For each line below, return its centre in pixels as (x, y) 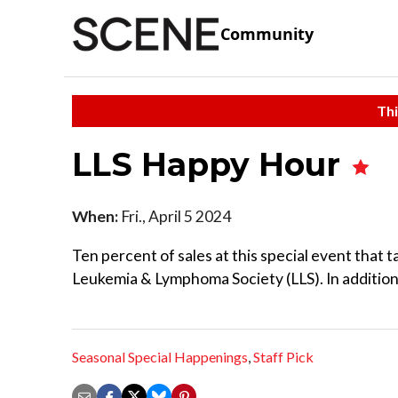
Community (267, 34)
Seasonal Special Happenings (160, 357)
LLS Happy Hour (211, 164)
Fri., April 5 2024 (175, 216)
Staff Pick (283, 357)
